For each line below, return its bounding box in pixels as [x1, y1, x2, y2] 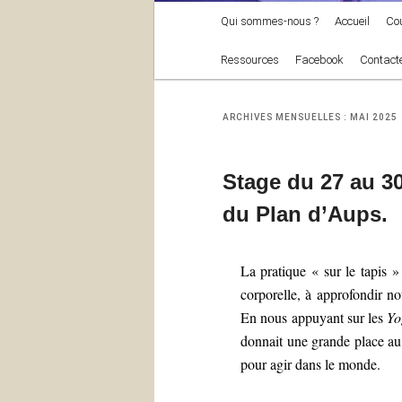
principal [154, 26, 205, 42]
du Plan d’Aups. [223, 202, 388, 227]
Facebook [295, 53, 345, 66]
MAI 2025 [350, 112, 398, 123]
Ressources [221, 53, 280, 66]
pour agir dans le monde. [240, 354, 380, 373]
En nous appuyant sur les [240, 307, 388, 327]
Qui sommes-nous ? [221, 14, 319, 28]
